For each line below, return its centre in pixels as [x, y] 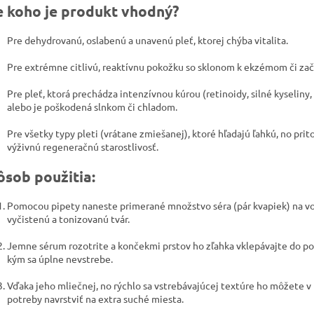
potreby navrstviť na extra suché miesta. [95, 299]
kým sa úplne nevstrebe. [60, 259]
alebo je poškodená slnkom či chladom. [92, 107]
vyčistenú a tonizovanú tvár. [68, 219]
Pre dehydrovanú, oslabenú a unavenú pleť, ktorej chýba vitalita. [148, 40]
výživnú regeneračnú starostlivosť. [83, 147]
